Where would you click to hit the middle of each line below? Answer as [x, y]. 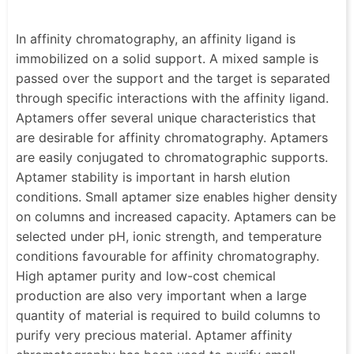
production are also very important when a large [161, 295]
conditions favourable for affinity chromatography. [168, 256]
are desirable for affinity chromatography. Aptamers [172, 137]
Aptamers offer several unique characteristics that [166, 117]
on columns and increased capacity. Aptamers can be [176, 216]
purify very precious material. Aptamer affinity [154, 335]
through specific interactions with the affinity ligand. [172, 98]
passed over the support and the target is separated [173, 78]
